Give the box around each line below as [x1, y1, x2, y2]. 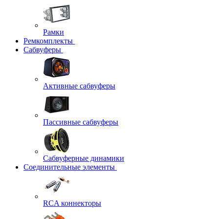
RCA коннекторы [43, 199, 101, 207]
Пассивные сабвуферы [43, 118, 118, 126]
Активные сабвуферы [43, 82, 115, 90]
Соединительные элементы [23, 163, 115, 171]
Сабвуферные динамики [43, 154, 124, 162]
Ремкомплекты [23, 37, 73, 45]
